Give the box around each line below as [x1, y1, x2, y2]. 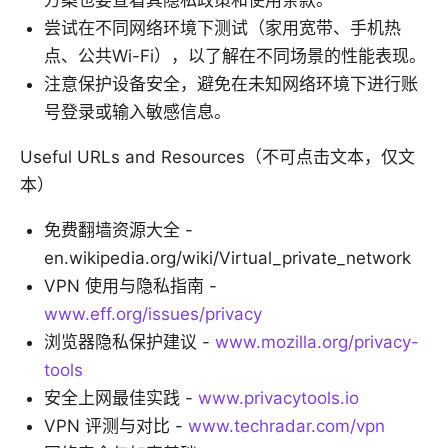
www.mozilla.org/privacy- [215, 332, 419, 353]
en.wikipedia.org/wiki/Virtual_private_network [44, 248, 411, 269]
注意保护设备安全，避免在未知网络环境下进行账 [44, 74, 418, 95]
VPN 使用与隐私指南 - [44, 276, 217, 297]
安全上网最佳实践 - [44, 388, 198, 409]
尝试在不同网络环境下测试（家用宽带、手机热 [44, 18, 401, 39]
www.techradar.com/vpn [188, 416, 385, 437]
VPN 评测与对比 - [44, 416, 188, 437]
